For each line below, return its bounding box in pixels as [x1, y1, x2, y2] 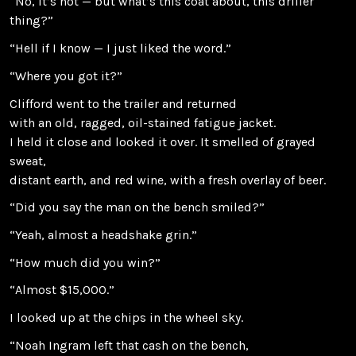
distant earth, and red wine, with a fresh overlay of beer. [10, 172, 326, 188]
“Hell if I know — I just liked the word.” [10, 41, 231, 56]
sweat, [10, 153, 46, 168]
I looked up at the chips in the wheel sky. [10, 310, 243, 326]
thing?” [10, 13, 53, 29]
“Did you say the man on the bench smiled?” [10, 199, 265, 215]
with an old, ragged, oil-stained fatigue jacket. [10, 114, 276, 130]
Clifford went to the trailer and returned [10, 95, 237, 111]
